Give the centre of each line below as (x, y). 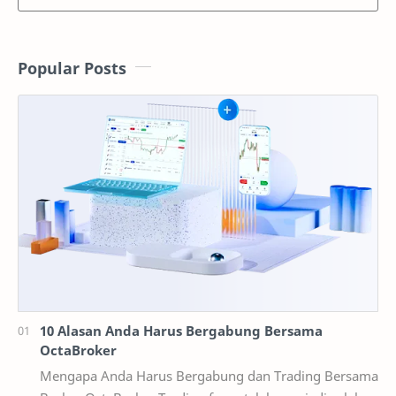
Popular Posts (72, 69)
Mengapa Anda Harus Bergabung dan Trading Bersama (209, 375)
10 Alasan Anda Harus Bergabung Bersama (181, 330)
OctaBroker (78, 350)
